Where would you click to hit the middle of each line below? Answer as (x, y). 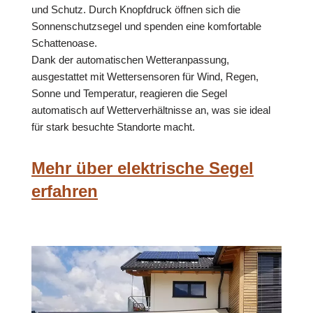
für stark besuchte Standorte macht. (113, 127)
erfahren (65, 191)
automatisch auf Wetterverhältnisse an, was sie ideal (151, 110)
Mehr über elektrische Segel (143, 168)
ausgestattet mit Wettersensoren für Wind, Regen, (145, 77)
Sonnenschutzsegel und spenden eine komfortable (146, 27)
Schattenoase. (64, 43)
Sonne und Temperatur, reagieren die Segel (129, 94)
